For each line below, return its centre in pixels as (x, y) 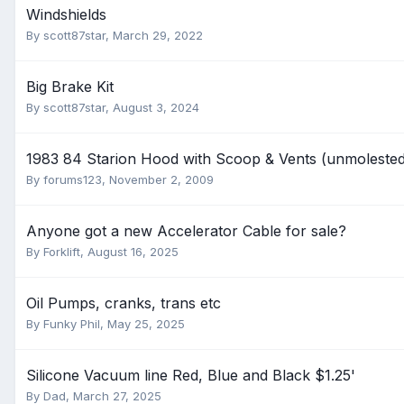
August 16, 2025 (133, 252)
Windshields (66, 14)
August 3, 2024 (156, 107)
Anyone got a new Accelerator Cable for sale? (186, 231)
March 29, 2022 (158, 35)
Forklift (62, 252)
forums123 (73, 179)
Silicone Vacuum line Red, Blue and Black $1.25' (191, 375)
